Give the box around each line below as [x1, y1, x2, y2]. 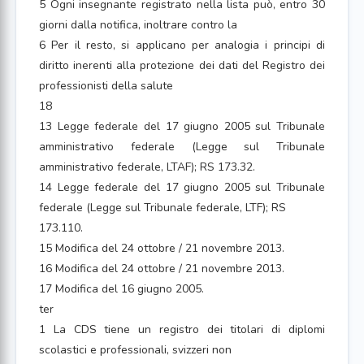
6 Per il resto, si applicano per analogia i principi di [39, 37, 325, 53]
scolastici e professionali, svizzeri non [39, 342, 232, 357]
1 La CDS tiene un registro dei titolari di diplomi [39, 322, 325, 337]
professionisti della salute [39, 78, 173, 93]
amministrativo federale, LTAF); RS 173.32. [39, 159, 255, 175]
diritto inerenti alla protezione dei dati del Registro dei [39, 58, 325, 73]
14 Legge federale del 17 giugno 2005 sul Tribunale [39, 180, 325, 195]
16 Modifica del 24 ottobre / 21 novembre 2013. [39, 261, 284, 276]
